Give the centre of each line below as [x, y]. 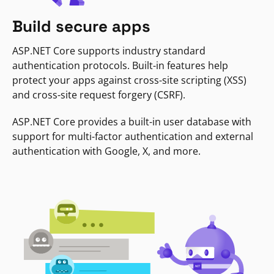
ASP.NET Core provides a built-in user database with [132, 122]
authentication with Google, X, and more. [106, 151]
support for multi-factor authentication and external [133, 137]
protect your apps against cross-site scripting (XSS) [129, 80]
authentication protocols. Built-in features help [120, 66]
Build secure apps [81, 27]
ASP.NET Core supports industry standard [109, 51]
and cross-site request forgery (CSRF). [99, 95]
